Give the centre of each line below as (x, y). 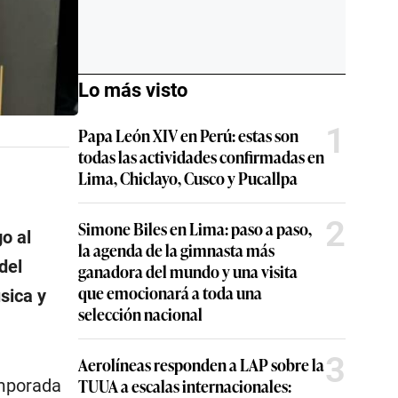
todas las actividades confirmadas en (201, 156)
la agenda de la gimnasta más (176, 250)
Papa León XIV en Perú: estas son (188, 135)
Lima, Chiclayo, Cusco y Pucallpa (188, 178)
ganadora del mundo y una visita (188, 271)
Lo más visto (133, 90)
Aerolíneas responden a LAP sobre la (201, 364)
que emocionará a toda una (170, 292)
